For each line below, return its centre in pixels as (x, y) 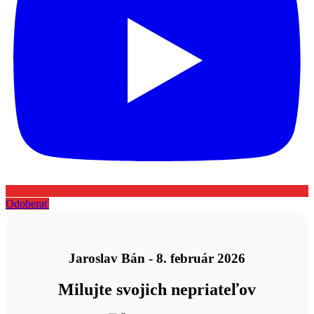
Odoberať (27, 203)
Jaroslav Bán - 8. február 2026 (157, 259)
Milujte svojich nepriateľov (157, 290)
